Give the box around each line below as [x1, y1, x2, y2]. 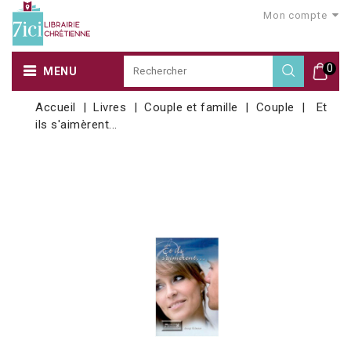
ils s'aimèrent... [35, 117, 118, 132]
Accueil [35, 100, 76, 114]
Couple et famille [144, 100, 238, 114]
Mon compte [263, 9, 327, 21]
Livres [93, 100, 127, 114]
